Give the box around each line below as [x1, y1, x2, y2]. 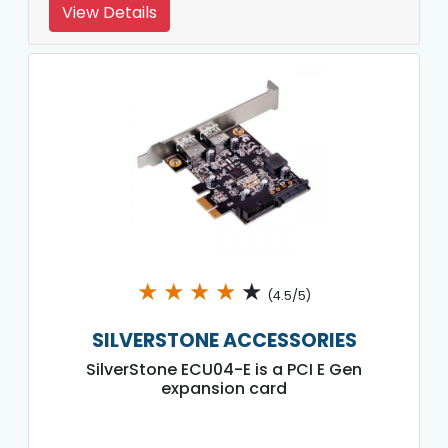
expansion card [161, 376, 287, 400]
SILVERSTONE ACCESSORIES [91, 326, 357, 354]
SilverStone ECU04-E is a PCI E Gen [86, 357, 362, 381]
